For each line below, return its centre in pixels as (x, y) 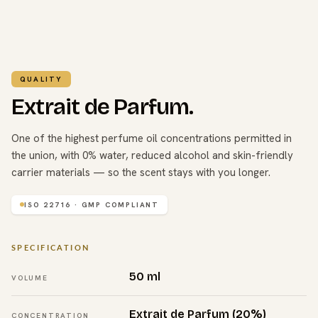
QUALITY (42, 79)
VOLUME (30, 278)
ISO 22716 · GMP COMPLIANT (92, 204)
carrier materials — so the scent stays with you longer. (141, 172)
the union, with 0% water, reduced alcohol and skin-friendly (152, 155)
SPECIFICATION (51, 247)
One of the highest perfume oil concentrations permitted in (152, 138)
